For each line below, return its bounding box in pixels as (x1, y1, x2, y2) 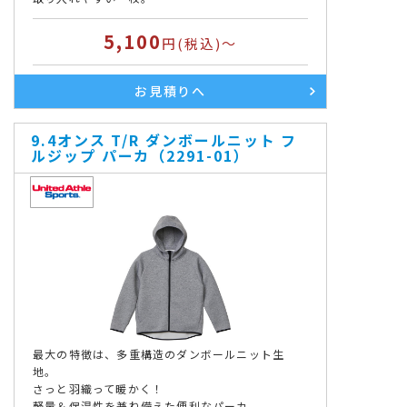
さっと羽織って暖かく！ (33, 381, 164, 396)
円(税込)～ (162, 34, 237, 53)
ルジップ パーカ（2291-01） (31, 144, 250, 166)
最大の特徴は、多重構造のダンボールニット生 (33, 346, 285, 362)
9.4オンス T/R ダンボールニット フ (31, 129, 298, 151)
